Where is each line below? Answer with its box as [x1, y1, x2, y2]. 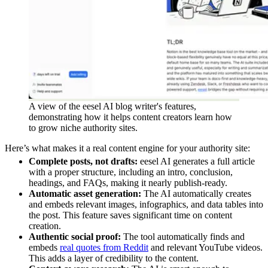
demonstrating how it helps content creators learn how [29, 111, 232, 122]
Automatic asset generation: [29, 188, 141, 199]
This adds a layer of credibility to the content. [29, 253, 199, 264]
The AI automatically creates [141, 188, 251, 199]
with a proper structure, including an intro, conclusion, [29, 167, 233, 178]
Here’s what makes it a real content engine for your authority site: [5, 142, 250, 153]
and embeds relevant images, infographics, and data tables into [29, 199, 263, 210]
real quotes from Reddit [60, 242, 148, 253]
